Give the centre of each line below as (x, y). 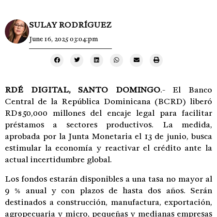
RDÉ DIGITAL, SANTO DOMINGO (83, 90)
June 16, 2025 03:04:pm (63, 39)
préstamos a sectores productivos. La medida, (108, 124)
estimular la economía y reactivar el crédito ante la (108, 148)
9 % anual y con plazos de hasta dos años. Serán (108, 190)
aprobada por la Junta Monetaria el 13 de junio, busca (108, 136)
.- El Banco (186, 90)
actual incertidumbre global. (58, 159)
